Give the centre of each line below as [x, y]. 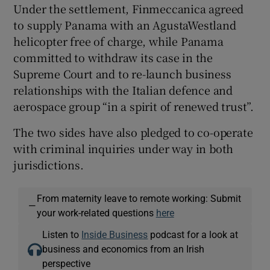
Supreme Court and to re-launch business [122, 73]
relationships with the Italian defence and [123, 89]
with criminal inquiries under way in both [124, 148]
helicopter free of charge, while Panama [118, 41]
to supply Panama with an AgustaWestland [125, 24]
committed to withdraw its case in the [113, 57]
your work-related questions [96, 212]
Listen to [62, 234]
